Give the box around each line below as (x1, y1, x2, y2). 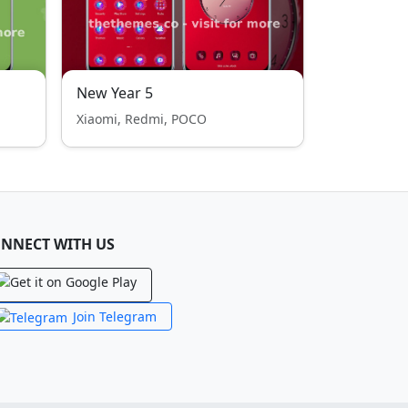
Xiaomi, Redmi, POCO (76, 110, 207, 127)
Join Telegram (73, 308, 157, 325)
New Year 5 (76, 83, 153, 103)
